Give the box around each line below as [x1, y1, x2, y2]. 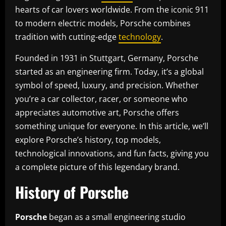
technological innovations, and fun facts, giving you [15, 147, 209, 159]
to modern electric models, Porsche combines [15, 17, 191, 29]
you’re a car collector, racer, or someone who [15, 93, 188, 104]
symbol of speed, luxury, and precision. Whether [15, 79, 199, 91]
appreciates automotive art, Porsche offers [15, 106, 179, 118]
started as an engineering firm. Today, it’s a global [15, 66, 204, 77]
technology [119, 31, 161, 42]
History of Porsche [15, 180, 129, 203]
